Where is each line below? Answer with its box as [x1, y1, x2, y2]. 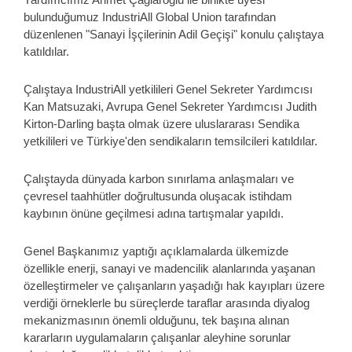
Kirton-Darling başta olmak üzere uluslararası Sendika [24, 117, 299, 130]
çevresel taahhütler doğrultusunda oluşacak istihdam [24, 189, 292, 203]
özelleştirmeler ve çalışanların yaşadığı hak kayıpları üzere [24, 279, 324, 292]
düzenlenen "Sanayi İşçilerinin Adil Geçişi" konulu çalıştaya [24, 27, 324, 41]
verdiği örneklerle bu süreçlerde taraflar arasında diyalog [24, 296, 310, 310]
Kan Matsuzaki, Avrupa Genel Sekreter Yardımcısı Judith [24, 100, 317, 113]
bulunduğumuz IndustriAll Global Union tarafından [24, 10, 279, 24]
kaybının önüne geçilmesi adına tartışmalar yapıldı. [24, 207, 287, 220]
